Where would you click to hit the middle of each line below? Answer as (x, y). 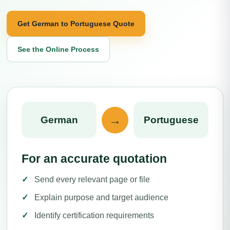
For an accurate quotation (94, 159)
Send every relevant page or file (92, 179)
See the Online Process (58, 49)
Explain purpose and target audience (101, 197)
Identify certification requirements (94, 215)
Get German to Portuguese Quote (76, 23)
